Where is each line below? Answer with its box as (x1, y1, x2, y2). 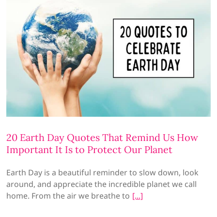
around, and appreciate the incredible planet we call (6, 179, 197, 190)
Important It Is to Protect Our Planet (6, 143, 173, 156)
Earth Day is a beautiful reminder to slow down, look (6, 167, 199, 178)
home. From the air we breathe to (6, 190, 130, 201)
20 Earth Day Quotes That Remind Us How (6, 131, 199, 144)
